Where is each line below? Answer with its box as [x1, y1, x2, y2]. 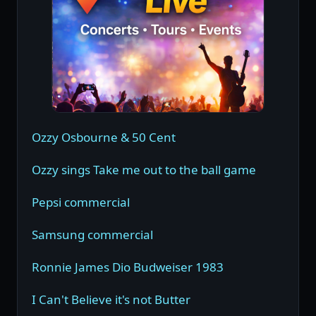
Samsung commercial [32, 226, 153, 243]
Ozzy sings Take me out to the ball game [32, 162, 256, 178]
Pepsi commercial [32, 194, 130, 211]
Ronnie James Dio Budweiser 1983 [32, 259, 224, 276]
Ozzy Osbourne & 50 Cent [32, 129, 176, 146]
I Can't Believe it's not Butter [32, 291, 190, 308]
